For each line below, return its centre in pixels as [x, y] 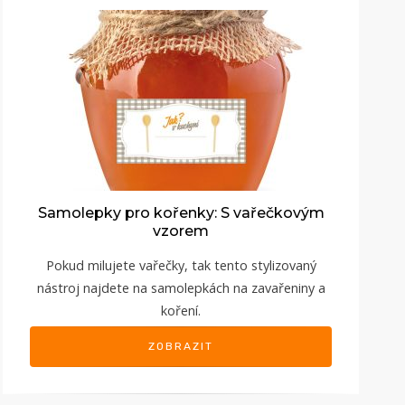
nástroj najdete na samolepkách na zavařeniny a [181, 287]
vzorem [181, 231]
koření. [181, 310]
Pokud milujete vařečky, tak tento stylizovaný [181, 265]
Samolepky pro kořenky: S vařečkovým [181, 212]
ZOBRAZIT [181, 346]
